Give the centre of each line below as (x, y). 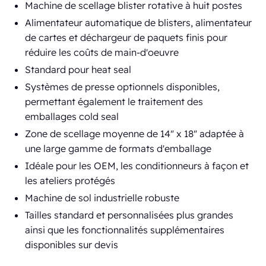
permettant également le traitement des (114, 102)
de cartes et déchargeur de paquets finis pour (126, 37)
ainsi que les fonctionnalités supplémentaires (125, 230)
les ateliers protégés (70, 180)
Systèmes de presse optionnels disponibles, (123, 87)
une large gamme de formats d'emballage (118, 148)
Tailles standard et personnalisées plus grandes (129, 215)
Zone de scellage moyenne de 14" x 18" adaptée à (135, 134)
